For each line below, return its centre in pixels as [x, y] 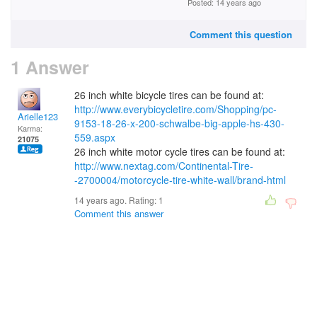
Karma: [30, 128]
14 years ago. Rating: [116, 200]
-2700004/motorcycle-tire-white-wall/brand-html [180, 180]
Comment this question [241, 34]
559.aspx [95, 137]
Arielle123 [38, 116]
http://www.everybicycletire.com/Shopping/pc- [175, 109]
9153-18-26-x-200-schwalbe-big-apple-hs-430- [179, 123]
